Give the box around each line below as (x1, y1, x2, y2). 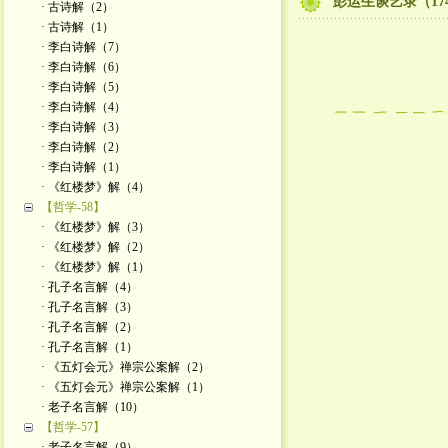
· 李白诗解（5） (40, 80, 126, 94)
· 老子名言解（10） (40, 400, 144, 414)
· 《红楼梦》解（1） (40, 260, 150, 274)
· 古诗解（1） (40, 20, 114, 34)
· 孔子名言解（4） (40, 280, 138, 294)
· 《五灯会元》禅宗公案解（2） (40, 360, 210, 374)
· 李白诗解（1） (40, 160, 126, 174)
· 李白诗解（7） (40, 40, 126, 54)
